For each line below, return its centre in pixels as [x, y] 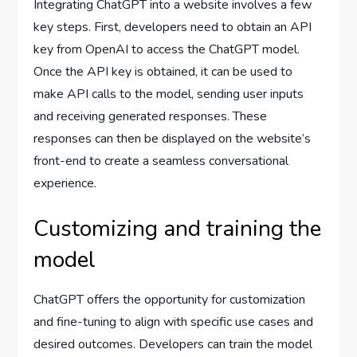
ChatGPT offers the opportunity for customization [170, 300]
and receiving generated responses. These [151, 116]
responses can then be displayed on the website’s [173, 139]
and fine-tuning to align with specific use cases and [174, 322]
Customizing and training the [178, 229]
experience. [65, 183]
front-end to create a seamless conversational [161, 161]
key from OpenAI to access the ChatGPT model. [167, 49]
